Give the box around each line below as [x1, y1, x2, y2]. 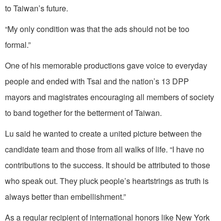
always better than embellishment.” [5, 190, 126, 202]
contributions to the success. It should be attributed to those [5, 159, 210, 171]
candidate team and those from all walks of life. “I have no [5, 143, 204, 155]
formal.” [5, 38, 31, 50]
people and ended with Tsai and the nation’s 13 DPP [5, 75, 189, 87]
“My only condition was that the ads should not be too [5, 23, 189, 35]
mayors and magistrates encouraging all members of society [5, 91, 214, 103]
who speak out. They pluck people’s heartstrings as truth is [5, 175, 209, 186]
